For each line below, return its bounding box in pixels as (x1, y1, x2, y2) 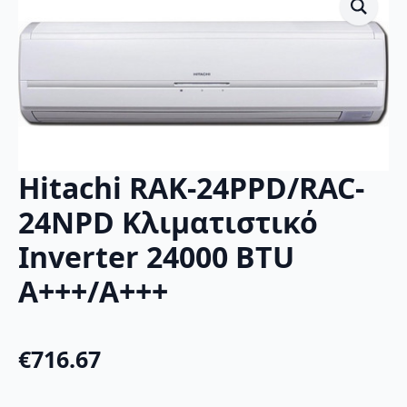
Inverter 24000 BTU (18, 237, 294, 277)
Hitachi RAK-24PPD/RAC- (18, 168, 364, 208)
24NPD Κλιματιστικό (18, 203, 318, 243)
